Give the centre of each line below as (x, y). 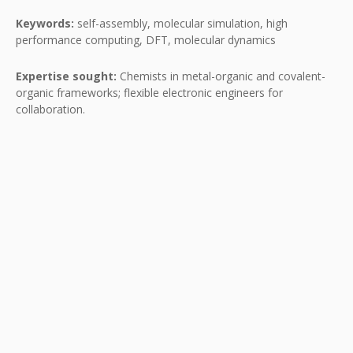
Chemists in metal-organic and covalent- (221, 76)
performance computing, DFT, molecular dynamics (146, 40)
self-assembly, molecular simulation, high (181, 23)
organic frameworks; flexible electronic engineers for (149, 93)
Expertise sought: (66, 76)
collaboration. (50, 109)
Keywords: (45, 23)
